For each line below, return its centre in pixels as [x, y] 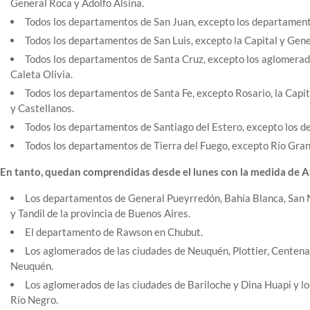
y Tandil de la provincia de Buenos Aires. [100, 213]
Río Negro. [34, 300]
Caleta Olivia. [42, 74]
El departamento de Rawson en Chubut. [114, 232]
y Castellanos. [42, 108]
